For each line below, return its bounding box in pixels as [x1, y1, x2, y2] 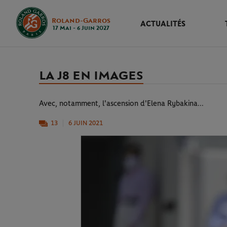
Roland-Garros [52, 17, 110, 25]
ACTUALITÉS [140, 20, 185, 28]
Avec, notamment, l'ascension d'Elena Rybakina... [39, 100, 204, 107]
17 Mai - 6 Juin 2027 [53, 25, 109, 31]
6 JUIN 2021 [68, 120, 103, 127]
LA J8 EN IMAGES [39, 68, 143, 83]
